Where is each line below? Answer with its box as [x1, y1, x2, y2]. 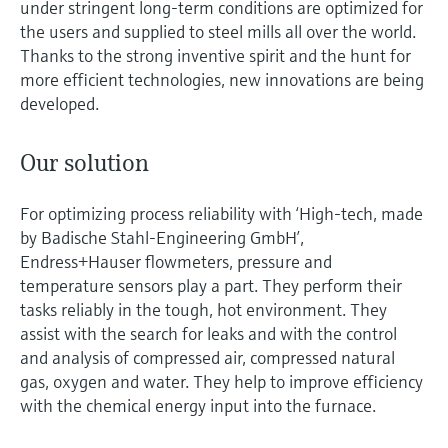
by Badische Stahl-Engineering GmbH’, [20, 226, 304, 250]
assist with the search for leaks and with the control [20, 322, 397, 346]
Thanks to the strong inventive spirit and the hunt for [20, 44, 411, 68]
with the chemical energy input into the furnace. [20, 394, 376, 418]
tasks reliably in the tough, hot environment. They [20, 298, 387, 322]
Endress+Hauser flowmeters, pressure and [20, 250, 332, 274]
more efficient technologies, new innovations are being [20, 68, 424, 92]
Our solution [20, 148, 149, 179]
